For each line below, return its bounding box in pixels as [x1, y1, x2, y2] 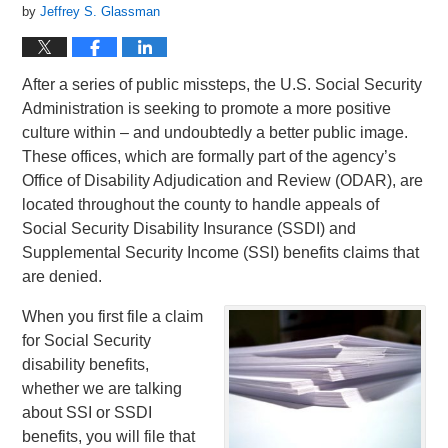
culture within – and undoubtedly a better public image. [22, 124, 409, 141]
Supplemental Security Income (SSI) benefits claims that [22, 244, 420, 261]
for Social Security [22, 332, 152, 349]
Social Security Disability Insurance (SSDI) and [22, 220, 357, 237]
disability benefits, [22, 356, 150, 373]
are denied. [22, 268, 103, 285]
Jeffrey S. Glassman [40, 4, 161, 19]
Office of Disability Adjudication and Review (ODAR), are [22, 172, 424, 189]
